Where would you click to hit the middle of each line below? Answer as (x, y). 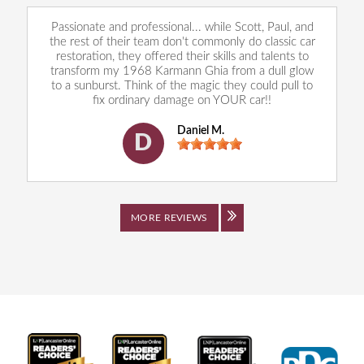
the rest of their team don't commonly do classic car (182, 41)
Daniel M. (200, 131)
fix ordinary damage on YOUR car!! (182, 100)
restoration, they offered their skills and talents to (182, 56)
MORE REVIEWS (169, 217)
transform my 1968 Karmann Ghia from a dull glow (182, 71)
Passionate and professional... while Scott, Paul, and (182, 27)
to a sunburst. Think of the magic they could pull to (182, 85)
